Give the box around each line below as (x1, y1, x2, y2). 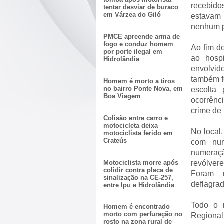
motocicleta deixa (103, 121, 158, 129)
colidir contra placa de (103, 166, 173, 174)
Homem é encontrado (103, 203, 170, 211)
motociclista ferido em (103, 129, 173, 137)
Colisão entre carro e (103, 114, 168, 122)
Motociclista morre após (103, 158, 178, 166)
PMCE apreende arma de (103, 33, 180, 41)
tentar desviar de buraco (103, 3, 178, 11)
